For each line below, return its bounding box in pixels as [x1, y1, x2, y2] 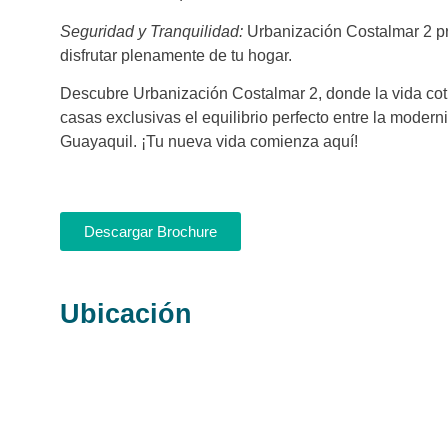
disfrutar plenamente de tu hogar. [60, 46, 292, 64]
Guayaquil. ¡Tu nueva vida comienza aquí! [60, 132, 358, 150]
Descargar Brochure [84, 223, 217, 241]
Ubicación [60, 299, 192, 330]
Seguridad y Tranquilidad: [60, 22, 243, 40]
